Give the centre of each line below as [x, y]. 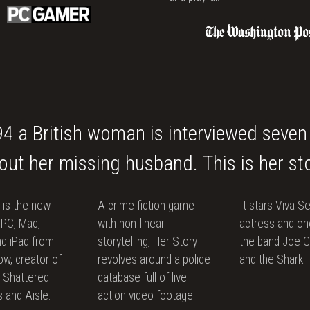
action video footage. [147, 296]
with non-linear [131, 224]
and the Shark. [273, 260]
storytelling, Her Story [148, 242]
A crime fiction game [146, 206]
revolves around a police [154, 260]
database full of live [143, 278]
